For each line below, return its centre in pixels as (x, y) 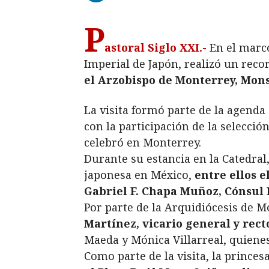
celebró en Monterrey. (143, 142)
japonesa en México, (139, 174)
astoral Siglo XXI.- (156, 47)
